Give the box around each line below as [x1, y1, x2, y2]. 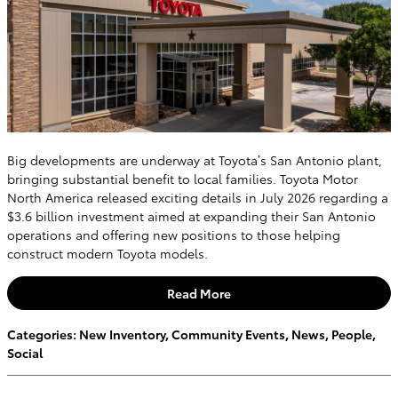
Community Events [171, 324, 285, 343]
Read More [167, 283, 231, 302]
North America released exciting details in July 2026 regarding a [7, 188, 388, 207]
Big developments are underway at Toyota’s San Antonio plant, [7, 151, 382, 170]
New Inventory [79, 324, 165, 343]
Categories [7, 324, 73, 343]
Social [7, 343, 43, 362]
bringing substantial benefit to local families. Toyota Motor [7, 170, 358, 188]
